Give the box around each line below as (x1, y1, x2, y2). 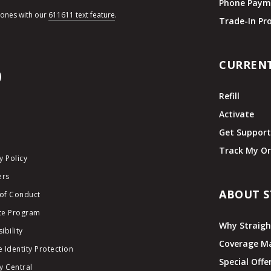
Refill (219, 90, 240, 102)
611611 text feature (48, 10, 115, 20)
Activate (219, 108, 255, 120)
